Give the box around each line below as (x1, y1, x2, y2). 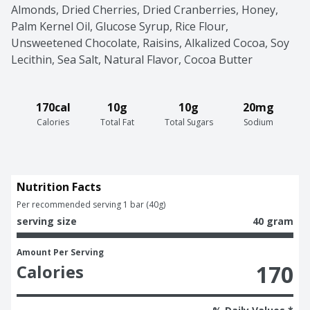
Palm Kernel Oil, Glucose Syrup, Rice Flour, (11, 19, 228, 35)
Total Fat (100, 116, 135, 129)
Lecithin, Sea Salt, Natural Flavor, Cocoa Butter (11, 52, 253, 68)
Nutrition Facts (17, 179, 101, 195)
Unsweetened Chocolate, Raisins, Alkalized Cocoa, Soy (11, 35, 289, 51)
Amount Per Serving (17, 246, 104, 259)
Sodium (244, 116, 274, 129)
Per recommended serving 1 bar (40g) (17, 199, 165, 211)
